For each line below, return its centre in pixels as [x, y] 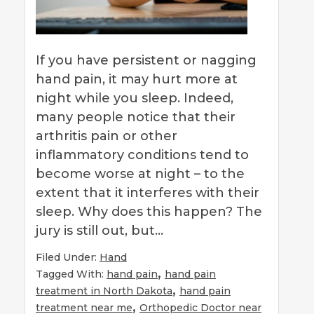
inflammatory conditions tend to [142, 155]
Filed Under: [68, 257]
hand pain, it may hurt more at [137, 79]
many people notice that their [136, 117]
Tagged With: [71, 274]
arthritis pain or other [107, 136]
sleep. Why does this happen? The [149, 211]
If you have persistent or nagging [146, 60]
